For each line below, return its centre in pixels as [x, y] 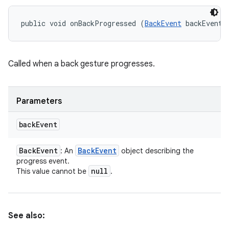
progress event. [43, 161]
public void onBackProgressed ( [83, 23]
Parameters [39, 101]
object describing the [156, 151]
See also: [27, 216]
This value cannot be [52, 171]
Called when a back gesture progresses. [82, 64]
